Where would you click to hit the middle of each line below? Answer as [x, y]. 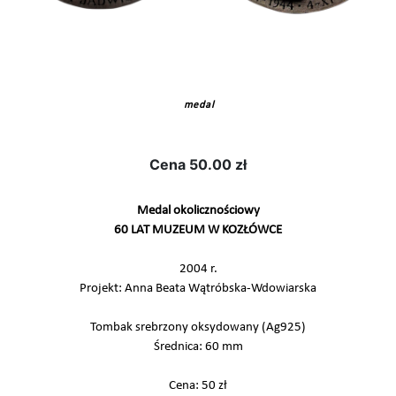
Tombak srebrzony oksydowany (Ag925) [198, 327]
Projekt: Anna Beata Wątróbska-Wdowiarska [198, 289]
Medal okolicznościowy [198, 211]
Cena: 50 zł [198, 386]
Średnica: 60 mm [198, 347]
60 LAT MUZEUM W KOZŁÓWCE [198, 230]
